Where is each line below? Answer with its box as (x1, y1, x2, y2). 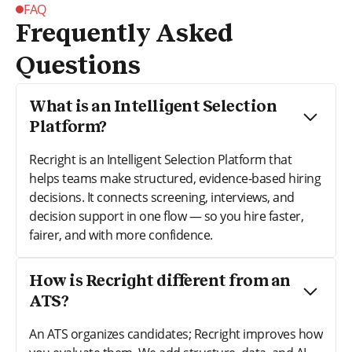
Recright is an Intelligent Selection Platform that (29, 150, 291, 168)
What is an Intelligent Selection (29, 98, 277, 115)
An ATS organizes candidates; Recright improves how (29, 324, 322, 343)
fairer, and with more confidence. (29, 225, 213, 244)
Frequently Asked (16, 21, 233, 47)
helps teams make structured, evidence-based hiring (29, 169, 321, 187)
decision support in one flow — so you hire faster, (29, 207, 303, 225)
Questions (16, 53, 141, 79)
